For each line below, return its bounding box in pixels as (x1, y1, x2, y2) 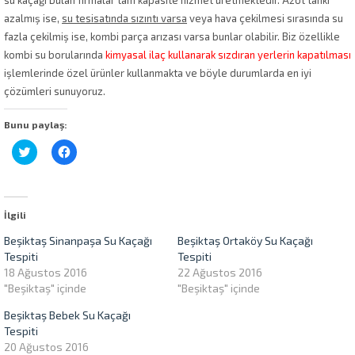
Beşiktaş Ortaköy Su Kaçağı (177, 233, 313, 247)
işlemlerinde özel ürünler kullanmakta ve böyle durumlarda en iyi (4, 66, 311, 79)
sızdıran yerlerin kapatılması (218, 48, 351, 61)
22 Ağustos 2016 (177, 265, 262, 279)
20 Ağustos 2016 (4, 339, 89, 353)
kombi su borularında (4, 48, 103, 61)
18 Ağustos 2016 (4, 265, 87, 279)
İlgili (4, 208, 26, 220)
